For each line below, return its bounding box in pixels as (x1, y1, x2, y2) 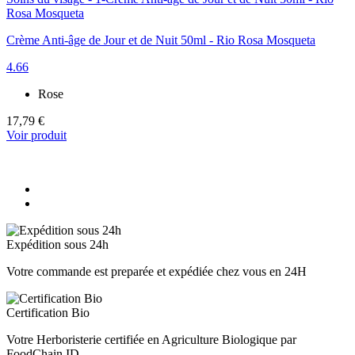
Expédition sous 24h (6, 238, 109, 252)
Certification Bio (6, 306, 90, 320)
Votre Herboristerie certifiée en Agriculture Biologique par (6, 333, 296, 347)
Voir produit (6, 128, 67, 143)
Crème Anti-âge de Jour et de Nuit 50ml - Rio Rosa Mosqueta (6, 33, 315, 48)
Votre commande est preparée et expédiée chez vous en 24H (6, 265, 307, 279)
